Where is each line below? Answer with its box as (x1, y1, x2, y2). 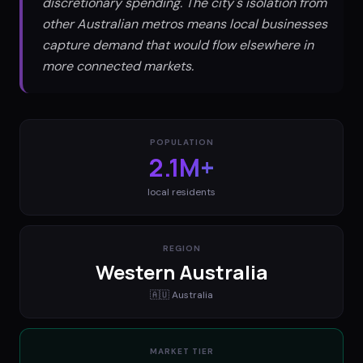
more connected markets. (42, 57, 194, 75)
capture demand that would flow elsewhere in (42, 36, 314, 53)
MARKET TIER (149, 345, 214, 357)
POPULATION (149, 136, 214, 147)
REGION (162, 242, 201, 254)
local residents (147, 185, 216, 199)
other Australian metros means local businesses (42, 15, 327, 32)
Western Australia (95, 258, 268, 285)
